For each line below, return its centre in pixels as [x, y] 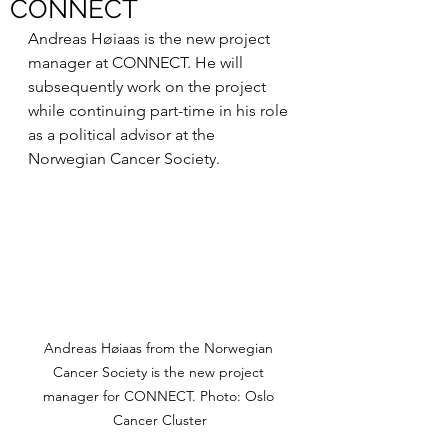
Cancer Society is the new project [160, 371]
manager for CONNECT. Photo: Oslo [160, 395]
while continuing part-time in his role [160, 110]
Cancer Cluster [160, 419]
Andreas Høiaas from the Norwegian [160, 347]
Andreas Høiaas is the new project [151, 38]
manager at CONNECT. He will [137, 62]
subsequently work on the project [149, 86]
